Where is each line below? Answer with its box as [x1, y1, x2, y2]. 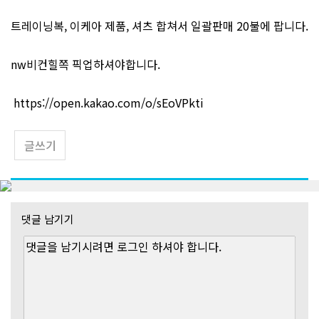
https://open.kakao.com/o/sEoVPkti [14, 94, 204, 112]
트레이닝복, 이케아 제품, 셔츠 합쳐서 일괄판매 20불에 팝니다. [11, 17, 308, 35]
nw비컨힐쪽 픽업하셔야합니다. [11, 56, 160, 73]
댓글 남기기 [21, 211, 74, 227]
